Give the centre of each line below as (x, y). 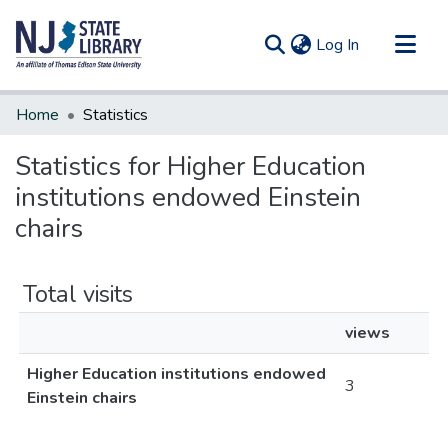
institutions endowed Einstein (188, 197)
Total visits (78, 294)
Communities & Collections (108, 106)
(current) (387, 44)
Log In (337, 45)
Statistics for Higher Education (190, 166)
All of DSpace (64, 138)
